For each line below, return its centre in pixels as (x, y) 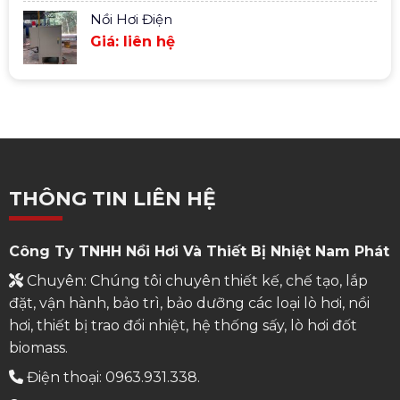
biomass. (38, 347)
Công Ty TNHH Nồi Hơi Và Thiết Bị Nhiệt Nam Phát (199, 251)
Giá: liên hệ (132, 42)
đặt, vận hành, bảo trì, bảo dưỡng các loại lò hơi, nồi (189, 303)
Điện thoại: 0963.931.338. (111, 377)
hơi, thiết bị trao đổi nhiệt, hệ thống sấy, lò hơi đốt (183, 325)
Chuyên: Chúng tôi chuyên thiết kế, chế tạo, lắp (195, 280)
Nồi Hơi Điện (131, 20)
